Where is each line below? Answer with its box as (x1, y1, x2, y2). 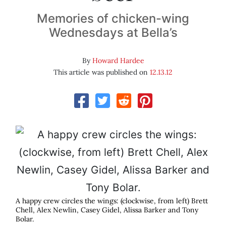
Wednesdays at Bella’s (48, 25, 178, 40)
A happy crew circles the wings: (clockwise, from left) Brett (16, 196, 208, 206)
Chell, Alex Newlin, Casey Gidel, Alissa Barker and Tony (16, 205, 198, 215)
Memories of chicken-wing (37, 11, 189, 26)
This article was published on (53, 68, 150, 77)
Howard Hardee (92, 56, 144, 66)
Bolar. (16, 214, 34, 224)
